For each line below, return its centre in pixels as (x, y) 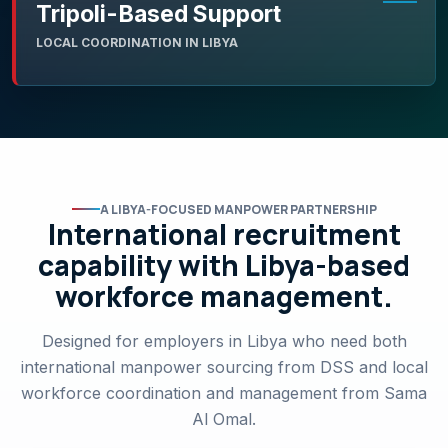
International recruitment (224, 233)
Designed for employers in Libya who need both (224, 340)
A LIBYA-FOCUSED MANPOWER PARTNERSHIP (238, 209)
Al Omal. (224, 418)
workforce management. (224, 295)
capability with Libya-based (224, 264)
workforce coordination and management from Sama (224, 392)
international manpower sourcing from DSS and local (224, 366)
